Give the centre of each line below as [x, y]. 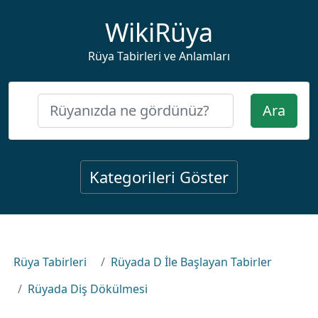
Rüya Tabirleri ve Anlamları [159, 56]
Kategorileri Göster [159, 177]
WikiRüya [159, 32]
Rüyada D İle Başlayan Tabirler [191, 262]
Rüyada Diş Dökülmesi [88, 289]
